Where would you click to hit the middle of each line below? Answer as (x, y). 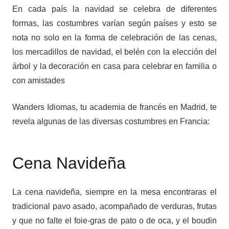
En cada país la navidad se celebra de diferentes (114, 9)
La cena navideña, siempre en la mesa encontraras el (114, 192)
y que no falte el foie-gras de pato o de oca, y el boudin (114, 221)
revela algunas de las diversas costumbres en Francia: (111, 122)
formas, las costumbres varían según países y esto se (114, 24)
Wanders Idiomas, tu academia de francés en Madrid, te (114, 107)
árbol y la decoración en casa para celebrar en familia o (114, 66)
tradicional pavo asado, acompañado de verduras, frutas (114, 207)
